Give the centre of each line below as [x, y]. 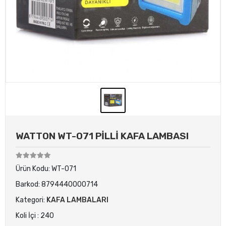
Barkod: [29, 184]
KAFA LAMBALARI [77, 200]
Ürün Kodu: [34, 169]
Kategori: [31, 200]
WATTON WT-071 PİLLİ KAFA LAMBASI [102, 136]
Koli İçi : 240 [35, 216]
